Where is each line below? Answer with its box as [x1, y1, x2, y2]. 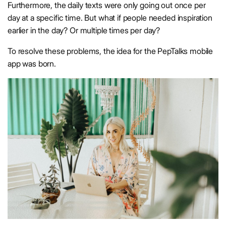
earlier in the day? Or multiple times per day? [8, 25, 162, 36]
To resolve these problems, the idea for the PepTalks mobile [8, 46, 213, 56]
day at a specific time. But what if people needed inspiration [8, 13, 212, 23]
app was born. [8, 59, 56, 69]
